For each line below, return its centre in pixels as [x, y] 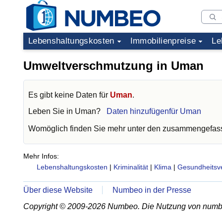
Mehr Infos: [41, 156]
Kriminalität [131, 167]
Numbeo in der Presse [152, 190]
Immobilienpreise [163, 41]
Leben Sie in [52, 111]
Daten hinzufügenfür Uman [154, 111]
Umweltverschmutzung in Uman [113, 66]
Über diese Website [58, 190]
